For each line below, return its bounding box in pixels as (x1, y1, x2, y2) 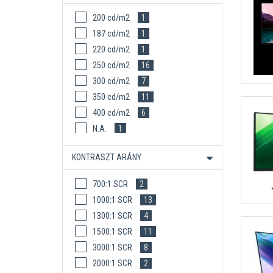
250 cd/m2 (93, 60, 130, 70)
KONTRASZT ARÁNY (72, 152, 141, 162)
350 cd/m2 (93, 92, 130, 102)
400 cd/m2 (93, 108, 130, 118)
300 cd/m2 (93, 76, 130, 86)
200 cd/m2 (93, 13, 130, 23)
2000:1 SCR (93, 258, 132, 268)
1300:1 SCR (93, 211, 132, 221)
